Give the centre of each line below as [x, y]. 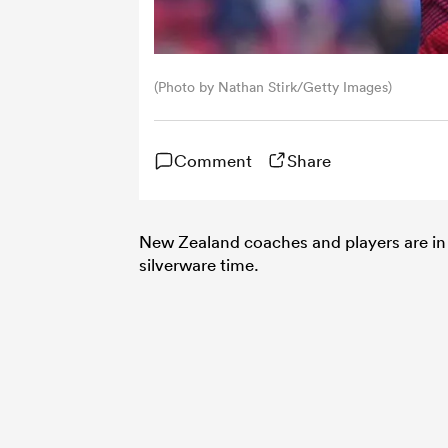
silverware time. [199, 264]
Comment [213, 160]
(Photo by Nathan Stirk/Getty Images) [273, 86]
